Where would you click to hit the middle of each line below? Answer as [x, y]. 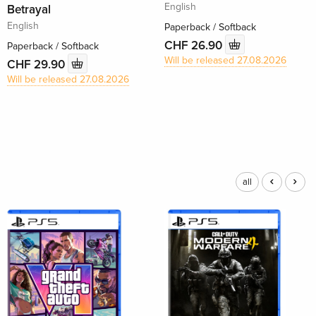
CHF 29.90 [38, 64]
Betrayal [29, 10]
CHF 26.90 [194, 45]
